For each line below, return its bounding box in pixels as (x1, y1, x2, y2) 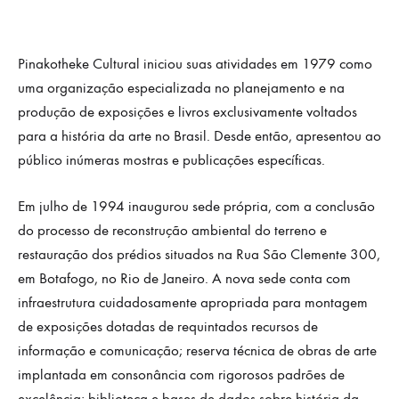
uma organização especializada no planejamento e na (18, 78, 345, 97)
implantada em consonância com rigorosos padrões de (18, 366, 345, 385)
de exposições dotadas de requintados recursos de (18, 318, 318, 337)
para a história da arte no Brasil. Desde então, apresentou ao (18, 126, 381, 145)
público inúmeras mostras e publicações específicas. (18, 151, 325, 169)
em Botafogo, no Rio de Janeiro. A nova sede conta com (18, 270, 351, 289)
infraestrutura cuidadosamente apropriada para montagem (18, 294, 368, 313)
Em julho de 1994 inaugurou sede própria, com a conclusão (18, 198, 375, 216)
